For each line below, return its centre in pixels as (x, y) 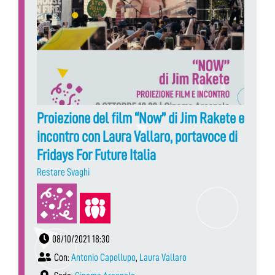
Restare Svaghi (63, 172)
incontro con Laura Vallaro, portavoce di (137, 136)
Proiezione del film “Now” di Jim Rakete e (141, 118)
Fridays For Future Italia (96, 155)
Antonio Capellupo (103, 257)
